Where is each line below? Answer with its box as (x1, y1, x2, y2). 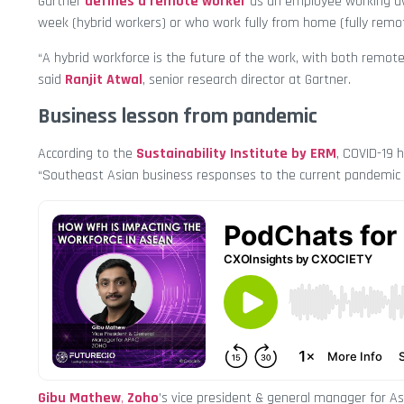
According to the (38, 144, 136, 164)
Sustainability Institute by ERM (136, 144, 336, 164)
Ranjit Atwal (65, 69, 142, 89)
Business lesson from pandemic (38, 103, 317, 131)
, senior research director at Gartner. (142, 69, 351, 89)
